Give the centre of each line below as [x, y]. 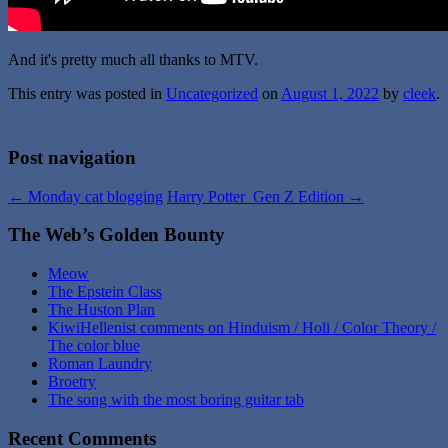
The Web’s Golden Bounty [116, 235]
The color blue [94, 346]
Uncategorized [212, 93]
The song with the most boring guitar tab [176, 400]
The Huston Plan [101, 310]
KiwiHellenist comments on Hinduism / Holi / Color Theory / [242, 328]
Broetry [72, 382]
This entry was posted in [87, 93]
